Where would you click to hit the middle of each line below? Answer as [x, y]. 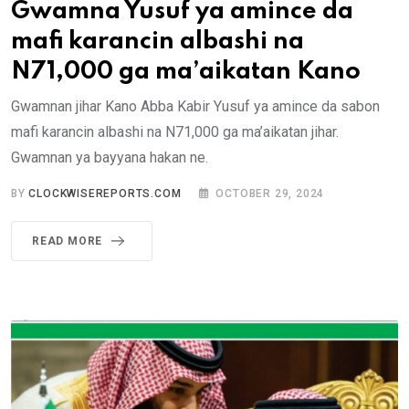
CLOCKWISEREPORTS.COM [105, 193]
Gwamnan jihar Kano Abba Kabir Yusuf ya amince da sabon [195, 106]
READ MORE [68, 241]
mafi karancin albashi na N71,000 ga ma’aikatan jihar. [175, 131]
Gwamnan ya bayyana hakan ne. [110, 157]
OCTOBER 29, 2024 [270, 193]
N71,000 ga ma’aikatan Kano [186, 71]
